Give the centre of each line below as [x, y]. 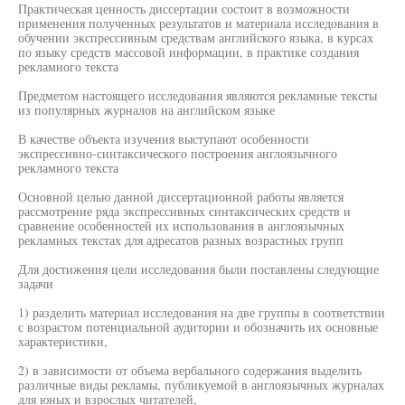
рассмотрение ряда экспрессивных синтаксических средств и [184, 211]
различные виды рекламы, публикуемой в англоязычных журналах [201, 385]
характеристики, [63, 341]
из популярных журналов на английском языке [146, 110]
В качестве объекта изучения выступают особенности [164, 139]
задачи [36, 283]
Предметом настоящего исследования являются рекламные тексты [198, 95]
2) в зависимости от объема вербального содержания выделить [190, 370]
